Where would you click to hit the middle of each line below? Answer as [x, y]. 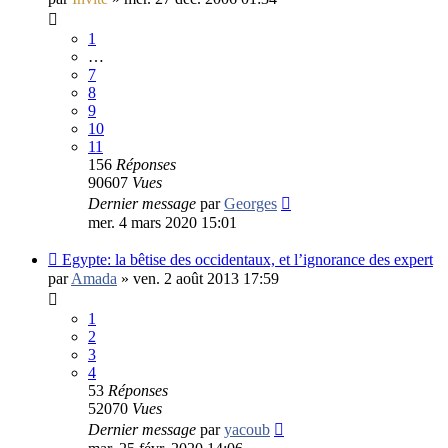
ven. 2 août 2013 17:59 [206, 278]
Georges [250, 203]
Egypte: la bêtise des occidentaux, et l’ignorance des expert [247, 259]
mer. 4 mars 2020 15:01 [162, 222]
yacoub [247, 429]
